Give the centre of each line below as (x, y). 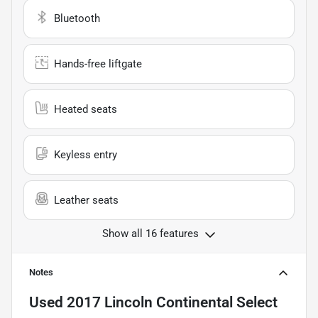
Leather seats (86, 200)
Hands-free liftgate (98, 64)
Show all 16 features (150, 233)
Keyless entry (86, 154)
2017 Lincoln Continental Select (172, 302)
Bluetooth (77, 18)
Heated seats (86, 109)
